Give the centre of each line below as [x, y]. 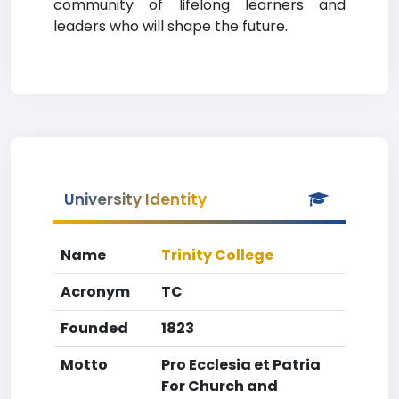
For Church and [220, 386]
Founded [94, 328]
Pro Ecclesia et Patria [241, 365]
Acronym [95, 292]
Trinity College [217, 255]
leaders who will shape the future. [171, 26]
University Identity [135, 199]
